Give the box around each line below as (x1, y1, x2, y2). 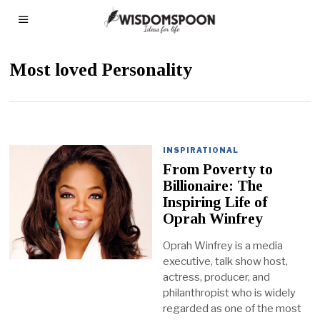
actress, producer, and (163, 271, 271, 284)
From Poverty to (163, 161, 274, 179)
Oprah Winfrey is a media (163, 239, 284, 253)
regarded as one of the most (163, 302, 302, 316)
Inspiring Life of (163, 194, 268, 211)
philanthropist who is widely (163, 286, 296, 300)
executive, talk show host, (163, 255, 289, 269)
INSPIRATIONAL (163, 146, 239, 154)
